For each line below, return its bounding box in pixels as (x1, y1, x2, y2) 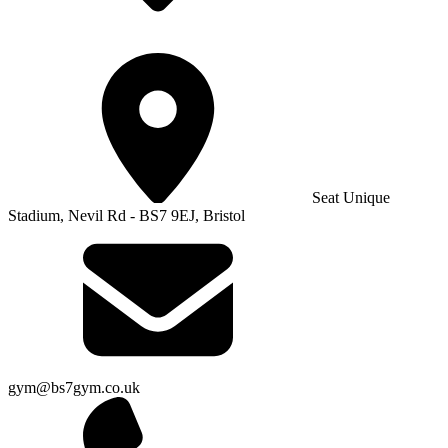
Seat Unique (308, 188, 390, 206)
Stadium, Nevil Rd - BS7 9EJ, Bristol (8, 206, 245, 224)
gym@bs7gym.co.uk (8, 378, 140, 396)
